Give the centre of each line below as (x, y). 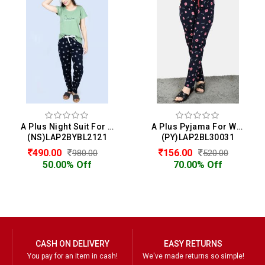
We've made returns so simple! (193, 256)
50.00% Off (67, 165)
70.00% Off (198, 165)
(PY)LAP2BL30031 (198, 137)
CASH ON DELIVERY (72, 244)
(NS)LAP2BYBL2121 (67, 137)
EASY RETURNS (193, 244)
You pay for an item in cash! (72, 256)
